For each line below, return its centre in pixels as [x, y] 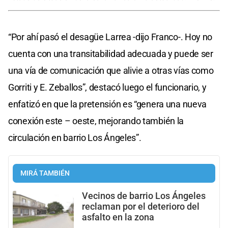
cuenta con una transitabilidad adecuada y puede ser [111, 54]
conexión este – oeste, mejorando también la [96, 121]
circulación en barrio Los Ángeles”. [75, 138]
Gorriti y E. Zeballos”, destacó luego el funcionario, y [107, 88]
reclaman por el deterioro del [141, 207]
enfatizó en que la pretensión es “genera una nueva [108, 104]
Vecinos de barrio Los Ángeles [144, 196]
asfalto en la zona [118, 218]
